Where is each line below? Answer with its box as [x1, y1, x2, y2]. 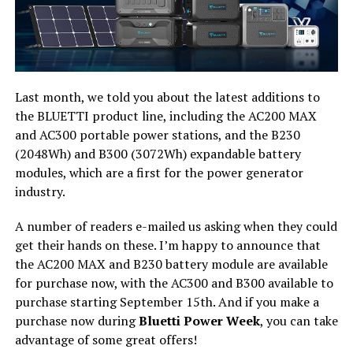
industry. [14, 182, 65, 200]
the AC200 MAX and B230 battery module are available [14, 255, 328, 273]
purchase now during [14, 311, 139, 329]
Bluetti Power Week [138, 311, 260, 329]
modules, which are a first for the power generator [14, 163, 303, 181]
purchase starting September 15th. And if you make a [14, 292, 319, 310]
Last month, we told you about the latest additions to [14, 87, 320, 106]
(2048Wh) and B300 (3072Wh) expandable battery [14, 144, 301, 162]
